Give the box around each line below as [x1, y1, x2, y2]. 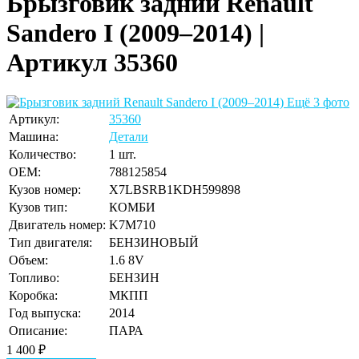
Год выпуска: [9, 305, 81, 320]
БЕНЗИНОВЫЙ [109, 235, 199, 249]
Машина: [9, 129, 58, 143]
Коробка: [9, 288, 58, 302]
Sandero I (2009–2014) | [6, 18, 264, 48]
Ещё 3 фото [287, 95, 349, 109]
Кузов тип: [9, 200, 67, 214]
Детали [109, 129, 148, 143]
